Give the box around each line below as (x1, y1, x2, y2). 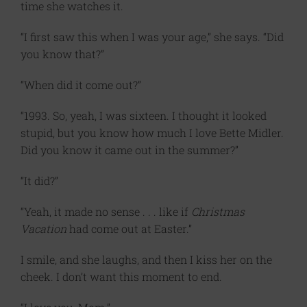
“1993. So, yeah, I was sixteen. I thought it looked (21, 108, 267, 123)
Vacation (21, 221, 66, 236)
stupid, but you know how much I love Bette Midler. (21, 125, 284, 140)
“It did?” (21, 173, 58, 188)
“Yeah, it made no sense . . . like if (21, 204, 191, 219)
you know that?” (21, 47, 104, 62)
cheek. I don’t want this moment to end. (21, 269, 222, 284)
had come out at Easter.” (66, 221, 192, 236)
